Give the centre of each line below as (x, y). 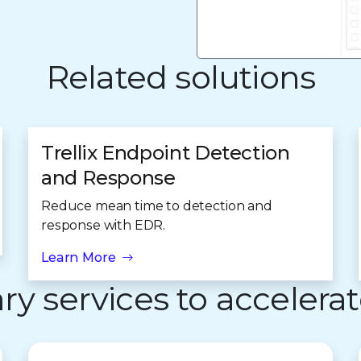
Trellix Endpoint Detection (166, 153)
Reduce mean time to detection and (157, 206)
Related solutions (180, 77)
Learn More (79, 257)
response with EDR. (104, 225)
